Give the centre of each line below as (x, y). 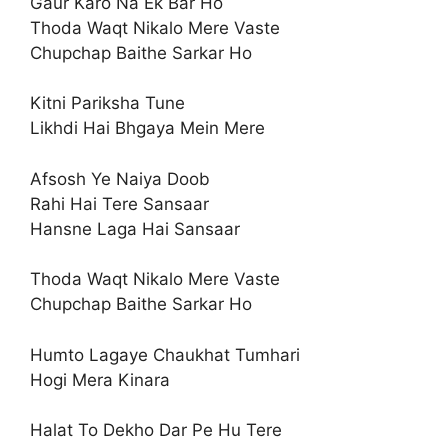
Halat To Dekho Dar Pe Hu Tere (156, 430)
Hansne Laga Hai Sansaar (135, 228)
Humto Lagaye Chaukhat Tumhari (165, 354)
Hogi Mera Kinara (100, 379)
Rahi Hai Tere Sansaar (119, 203)
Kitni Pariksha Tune (107, 103)
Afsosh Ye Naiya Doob (120, 178)
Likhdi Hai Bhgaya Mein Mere (147, 128)
